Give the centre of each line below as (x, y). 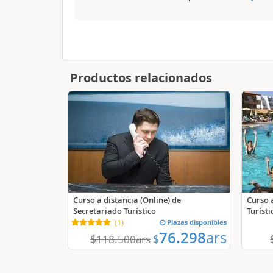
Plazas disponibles (196, 222)
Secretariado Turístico (115, 211)
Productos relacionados (141, 78)
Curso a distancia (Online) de (127, 200)
